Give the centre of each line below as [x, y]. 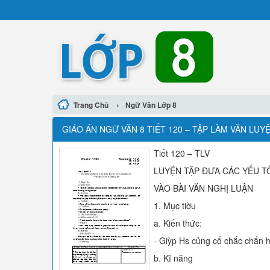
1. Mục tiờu [175, 206]
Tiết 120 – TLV [182, 153]
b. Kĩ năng [173, 258]
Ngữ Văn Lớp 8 [151, 105]
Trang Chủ [91, 105]
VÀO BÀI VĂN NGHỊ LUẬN [203, 188]
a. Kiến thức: [178, 223]
